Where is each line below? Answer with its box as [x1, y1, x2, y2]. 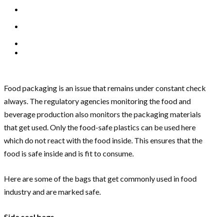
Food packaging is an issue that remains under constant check [4, 83, 206, 93]
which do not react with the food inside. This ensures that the [4, 136, 202, 145]
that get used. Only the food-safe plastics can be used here [4, 123, 196, 132]
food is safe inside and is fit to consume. [4, 149, 135, 158]
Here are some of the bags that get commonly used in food [4, 174, 197, 184]
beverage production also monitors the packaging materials [4, 109, 201, 119]
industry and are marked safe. [4, 187, 102, 197]
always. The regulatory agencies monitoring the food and [4, 96, 191, 106]
